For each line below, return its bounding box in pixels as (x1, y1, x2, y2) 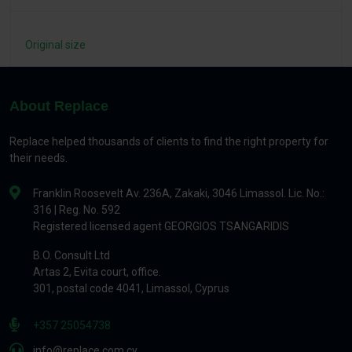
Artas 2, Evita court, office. (33, 266, 161, 278)
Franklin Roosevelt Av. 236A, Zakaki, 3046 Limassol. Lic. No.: (33, 187, 324, 200)
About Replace (9, 98, 108, 114)
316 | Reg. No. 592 (33, 203, 120, 216)
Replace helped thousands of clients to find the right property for (9, 135, 328, 148)
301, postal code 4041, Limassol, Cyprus (33, 282, 229, 295)
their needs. (9, 152, 68, 164)
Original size (25, 38, 86, 51)
